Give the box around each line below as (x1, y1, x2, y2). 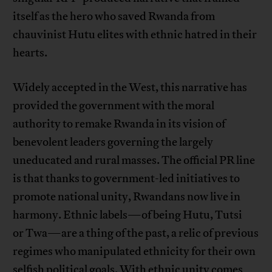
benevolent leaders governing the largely (13, 135, 214, 150)
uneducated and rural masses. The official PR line (13, 153, 256, 168)
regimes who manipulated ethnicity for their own (13, 244, 256, 259)
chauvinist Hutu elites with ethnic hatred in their (13, 27, 257, 42)
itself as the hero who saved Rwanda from (13, 9, 216, 24)
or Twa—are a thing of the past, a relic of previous (13, 226, 259, 241)
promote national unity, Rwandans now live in (13, 189, 241, 205)
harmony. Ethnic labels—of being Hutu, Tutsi (13, 208, 243, 223)
